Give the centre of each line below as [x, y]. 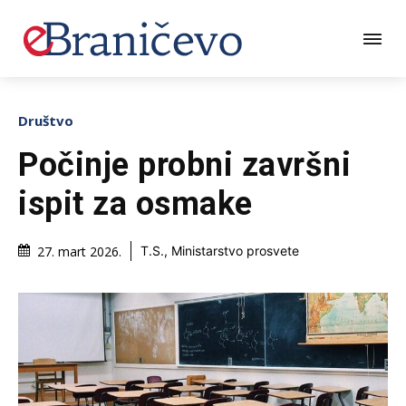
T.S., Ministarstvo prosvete [220, 251]
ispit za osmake [135, 203]
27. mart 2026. [79, 251]
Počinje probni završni [184, 164]
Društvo [46, 120]
